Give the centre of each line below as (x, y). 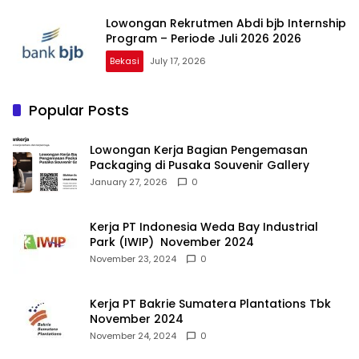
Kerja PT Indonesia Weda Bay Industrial (204, 227)
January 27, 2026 (129, 182)
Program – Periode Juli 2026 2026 (204, 39)
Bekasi (125, 61)
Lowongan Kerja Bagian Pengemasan (199, 150)
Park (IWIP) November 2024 (172, 242)
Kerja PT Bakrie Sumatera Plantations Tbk (210, 304)
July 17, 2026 (178, 61)
